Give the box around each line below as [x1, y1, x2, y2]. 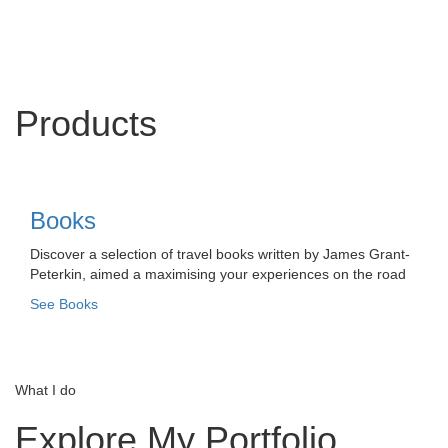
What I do [15, 381, 76, 398]
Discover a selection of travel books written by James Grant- [30, 245, 410, 262]
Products [15, 102, 157, 144]
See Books [30, 295, 98, 312]
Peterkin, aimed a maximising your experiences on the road [30, 265, 406, 282]
